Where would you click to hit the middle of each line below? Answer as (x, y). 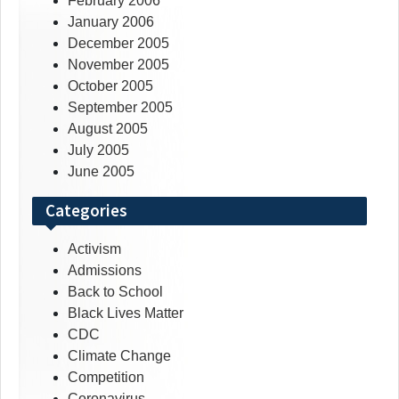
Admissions (105, 271)
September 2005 (120, 108)
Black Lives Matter (126, 313)
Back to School (115, 292)
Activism (94, 249)
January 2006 (111, 22)
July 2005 (98, 151)
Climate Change (119, 356)
